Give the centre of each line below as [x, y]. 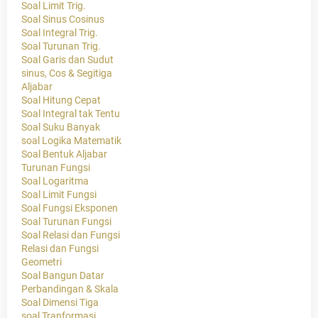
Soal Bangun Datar [63, 276]
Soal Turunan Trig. [61, 46]
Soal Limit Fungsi [59, 195]
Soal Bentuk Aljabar [64, 154]
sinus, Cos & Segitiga [67, 73]
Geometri [42, 262]
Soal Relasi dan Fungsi [71, 235]
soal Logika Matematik [71, 141]
